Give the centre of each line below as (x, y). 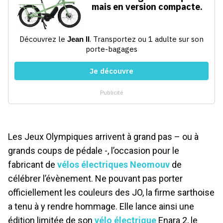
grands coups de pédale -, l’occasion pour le (94, 150)
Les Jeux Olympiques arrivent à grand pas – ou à (103, 136)
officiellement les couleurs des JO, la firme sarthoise (111, 192)
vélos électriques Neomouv (113, 164)
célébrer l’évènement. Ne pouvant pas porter (95, 178)
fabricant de (33, 164)
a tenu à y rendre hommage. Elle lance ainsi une (101, 206)
